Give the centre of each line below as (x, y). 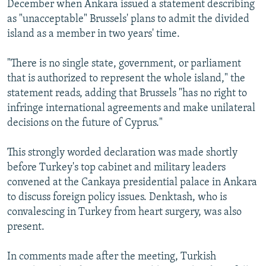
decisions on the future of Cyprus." (85, 123)
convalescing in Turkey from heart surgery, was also (124, 212)
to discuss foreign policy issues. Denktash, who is (117, 197)
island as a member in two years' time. (94, 34)
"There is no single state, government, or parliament (124, 64)
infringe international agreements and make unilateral (131, 108)
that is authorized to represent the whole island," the (126, 78)
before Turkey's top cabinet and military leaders (116, 167)
